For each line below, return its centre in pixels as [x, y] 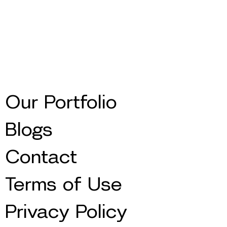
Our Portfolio [61, 103]
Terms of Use [64, 185]
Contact [41, 157]
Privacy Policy [66, 212]
